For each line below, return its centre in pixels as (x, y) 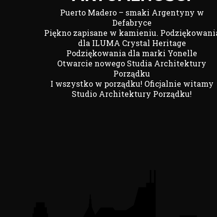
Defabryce (132, 23)
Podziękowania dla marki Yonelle (132, 53)
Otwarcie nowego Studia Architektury (132, 63)
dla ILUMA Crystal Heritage (132, 43)
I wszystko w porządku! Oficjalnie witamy (132, 84)
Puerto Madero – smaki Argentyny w (132, 12)
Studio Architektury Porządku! (132, 94)
